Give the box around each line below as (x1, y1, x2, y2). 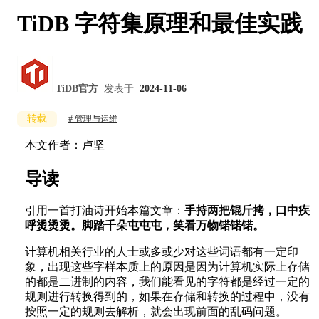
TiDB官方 (56, 83, 98, 94)
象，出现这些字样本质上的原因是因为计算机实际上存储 (25, 261, 310, 273)
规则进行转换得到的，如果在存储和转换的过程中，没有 (25, 291, 310, 303)
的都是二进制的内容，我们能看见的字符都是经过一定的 (25, 276, 310, 288)
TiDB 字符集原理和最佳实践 (17, 11, 303, 37)
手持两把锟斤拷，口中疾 (184, 204, 310, 217)
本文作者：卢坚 (25, 138, 105, 151)
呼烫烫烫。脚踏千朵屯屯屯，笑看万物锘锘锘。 (25, 219, 264, 232)
